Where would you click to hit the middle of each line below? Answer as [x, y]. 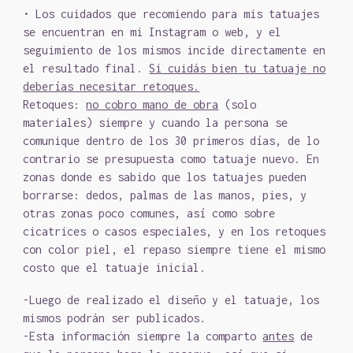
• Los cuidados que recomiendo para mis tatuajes [171, 14]
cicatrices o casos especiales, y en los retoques [175, 231]
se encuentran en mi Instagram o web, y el [152, 32]
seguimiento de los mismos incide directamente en [175, 50]
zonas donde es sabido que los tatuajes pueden [165, 177]
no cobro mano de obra [152, 104]
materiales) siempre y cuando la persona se [156, 123]
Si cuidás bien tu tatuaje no [238, 68]
